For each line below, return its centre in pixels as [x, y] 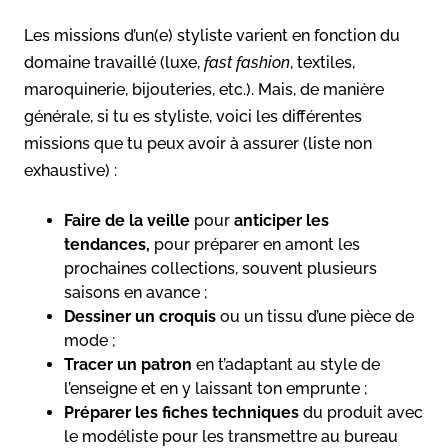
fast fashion [247, 62]
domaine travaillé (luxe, [114, 62]
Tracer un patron [130, 364]
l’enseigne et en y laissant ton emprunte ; [216, 388]
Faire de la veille [127, 220]
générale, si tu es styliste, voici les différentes [193, 116]
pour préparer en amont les [255, 244]
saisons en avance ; [136, 292]
